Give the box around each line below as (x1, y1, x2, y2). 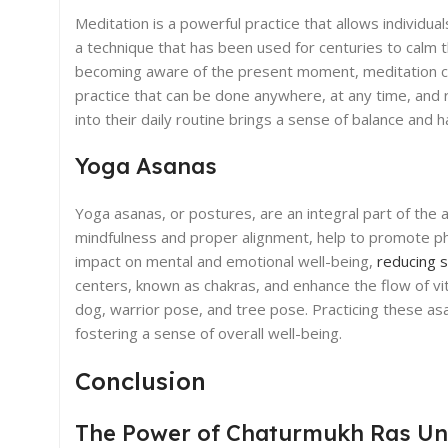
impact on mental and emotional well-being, (75, 250, 377, 271)
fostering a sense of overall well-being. (75, 322, 342, 343)
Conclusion (75, 365, 206, 396)
